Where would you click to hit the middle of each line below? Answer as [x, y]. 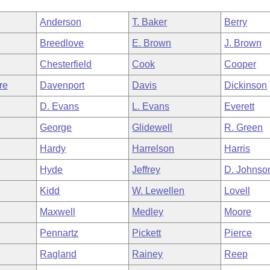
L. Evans [151, 106]
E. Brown [152, 43]
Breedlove [62, 43]
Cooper [240, 64]
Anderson [61, 22]
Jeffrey [146, 170]
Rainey [148, 254]
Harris [237, 149]
